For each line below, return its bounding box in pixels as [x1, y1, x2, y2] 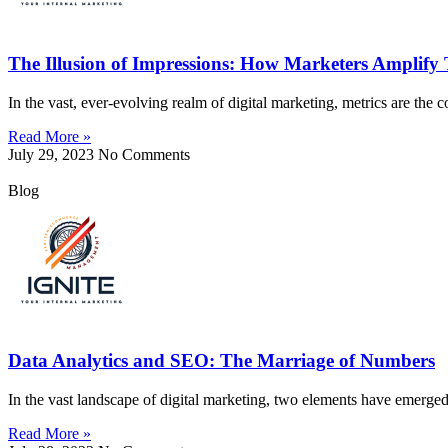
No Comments [98, 145, 190, 163]
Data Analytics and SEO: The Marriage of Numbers [8, 350, 435, 372]
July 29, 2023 [8, 145, 98, 163]
